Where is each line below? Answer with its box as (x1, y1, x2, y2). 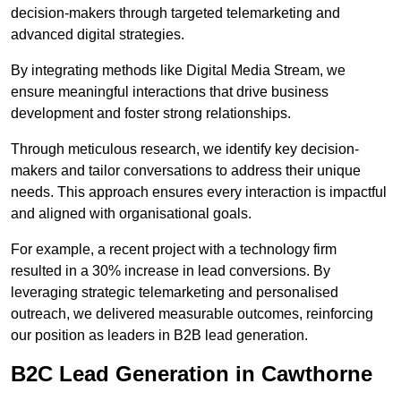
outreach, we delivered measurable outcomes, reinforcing (11, 306, 373, 322)
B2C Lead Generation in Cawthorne (11, 362, 372, 387)
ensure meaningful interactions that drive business (11, 84, 328, 100)
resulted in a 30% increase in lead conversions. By (11, 263, 330, 279)
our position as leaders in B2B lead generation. (11, 328, 308, 344)
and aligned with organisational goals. (11, 206, 252, 222)
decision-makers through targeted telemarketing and (11, 5, 340, 21)
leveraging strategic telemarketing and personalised (11, 285, 338, 301)
